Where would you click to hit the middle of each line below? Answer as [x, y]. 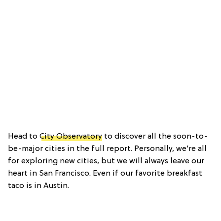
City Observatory [71, 137]
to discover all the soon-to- [155, 137]
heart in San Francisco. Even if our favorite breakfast [105, 174]
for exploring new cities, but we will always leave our [106, 162]
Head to [24, 137]
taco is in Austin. [38, 186]
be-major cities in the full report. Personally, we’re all [107, 149]
